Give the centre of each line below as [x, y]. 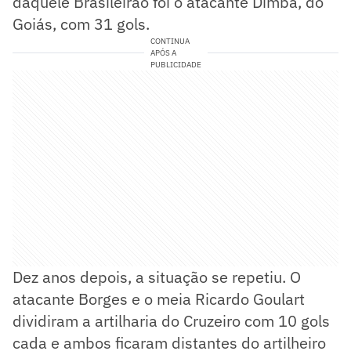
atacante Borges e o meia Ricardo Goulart [159, 299]
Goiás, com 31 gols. [81, 24]
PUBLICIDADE [175, 64]
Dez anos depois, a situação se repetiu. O [157, 277]
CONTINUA [170, 41]
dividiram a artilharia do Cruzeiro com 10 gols [171, 320]
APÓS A [163, 52]
